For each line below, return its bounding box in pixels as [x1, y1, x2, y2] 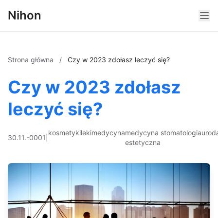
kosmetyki [48, 128, 81, 137]
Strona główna [8, 55, 55, 64]
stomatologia [161, 128, 201, 137]
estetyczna [125, 138, 161, 146]
